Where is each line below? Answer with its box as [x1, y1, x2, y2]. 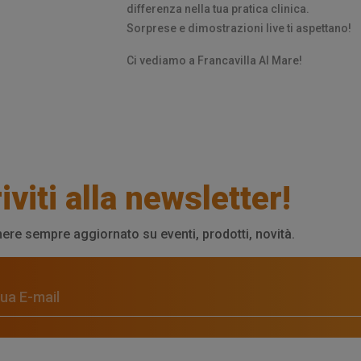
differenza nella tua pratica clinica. [126, 2, 312, 15]
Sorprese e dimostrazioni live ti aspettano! [126, 21, 351, 35]
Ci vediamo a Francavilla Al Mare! [126, 53, 302, 67]
